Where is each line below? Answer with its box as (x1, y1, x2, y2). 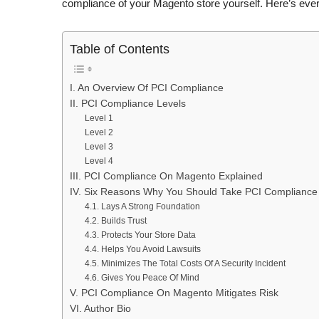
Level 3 (85, 142, 114, 152)
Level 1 (85, 113, 114, 124)
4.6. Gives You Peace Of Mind (85, 273, 200, 283)
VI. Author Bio (70, 303, 131, 315)
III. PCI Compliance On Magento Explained (70, 171, 263, 182)
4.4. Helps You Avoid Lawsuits (85, 244, 202, 255)
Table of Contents (70, 42, 169, 57)
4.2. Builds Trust (85, 216, 147, 226)
